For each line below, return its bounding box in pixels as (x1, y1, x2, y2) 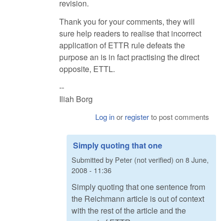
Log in (95, 111, 115, 122)
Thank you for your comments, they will (59, 16, 195, 28)
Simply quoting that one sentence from (72, 181, 205, 192)
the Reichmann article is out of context (72, 192, 204, 204)
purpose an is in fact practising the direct (59, 51, 199, 63)
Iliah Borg (59, 93, 93, 105)
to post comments (149, 111, 210, 122)
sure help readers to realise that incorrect (59, 28, 201, 39)
